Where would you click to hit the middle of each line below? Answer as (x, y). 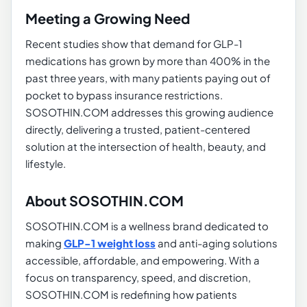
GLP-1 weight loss (110, 243)
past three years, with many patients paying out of (148, 78)
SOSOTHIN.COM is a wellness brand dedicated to (147, 226)
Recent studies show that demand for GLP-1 (134, 44)
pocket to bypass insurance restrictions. (124, 95)
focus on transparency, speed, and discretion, (138, 278)
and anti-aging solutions (217, 243)
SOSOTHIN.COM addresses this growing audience (149, 112)
